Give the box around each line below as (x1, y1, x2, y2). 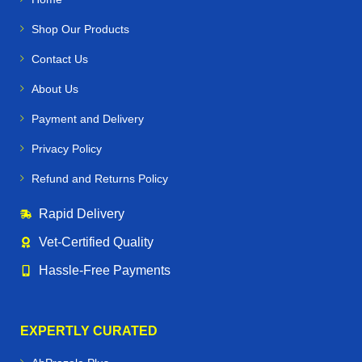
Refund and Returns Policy (32, 172, 168, 186)
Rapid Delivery (38, 207, 124, 221)
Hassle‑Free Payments (38, 263, 170, 278)
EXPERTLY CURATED (20, 324, 158, 339)
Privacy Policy (32, 142, 102, 156)
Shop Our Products (32, 23, 129, 36)
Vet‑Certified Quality (38, 235, 154, 250)
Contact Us (32, 53, 88, 66)
